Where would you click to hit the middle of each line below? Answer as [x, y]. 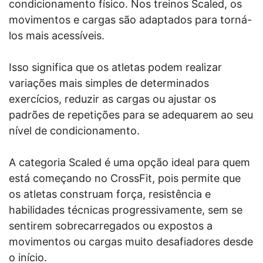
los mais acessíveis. [57, 36]
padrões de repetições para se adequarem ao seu [131, 115]
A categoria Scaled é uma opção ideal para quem [129, 162]
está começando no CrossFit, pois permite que [125, 178]
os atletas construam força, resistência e [110, 194]
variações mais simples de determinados [109, 83]
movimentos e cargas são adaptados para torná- [130, 20]
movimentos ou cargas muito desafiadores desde [131, 242]
